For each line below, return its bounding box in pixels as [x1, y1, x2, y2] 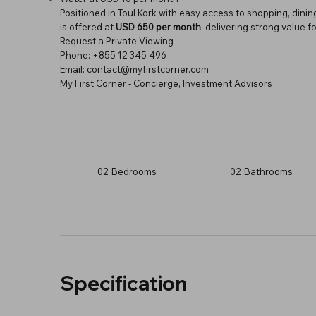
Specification [59, 270, 187, 296]
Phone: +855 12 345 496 [59, 49, 166, 61]
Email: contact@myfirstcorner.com [59, 63, 209, 75]
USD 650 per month [115, 20, 201, 32]
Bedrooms [111, 165, 157, 177]
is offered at [59, 20, 116, 32]
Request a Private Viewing [59, 35, 174, 47]
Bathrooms [244, 165, 293, 177]
